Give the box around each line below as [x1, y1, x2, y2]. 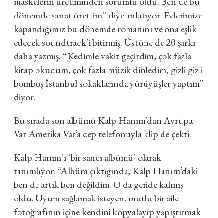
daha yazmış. [14, 50, 63, 62]
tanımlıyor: [14, 164, 57, 177]
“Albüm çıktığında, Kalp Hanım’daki [57, 164, 198, 177]
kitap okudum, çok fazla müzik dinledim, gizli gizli [14, 63, 203, 76]
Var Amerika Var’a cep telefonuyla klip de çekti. [14, 127, 193, 140]
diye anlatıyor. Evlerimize [107, 9, 202, 21]
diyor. [14, 91, 36, 103]
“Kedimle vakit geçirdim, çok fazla [63, 50, 191, 62]
